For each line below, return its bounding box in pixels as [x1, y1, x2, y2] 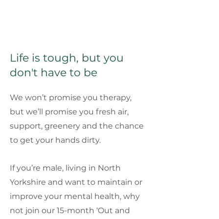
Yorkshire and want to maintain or [10, 177, 142, 187]
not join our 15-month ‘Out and [10, 206, 130, 215]
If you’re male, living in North [10, 163, 121, 173]
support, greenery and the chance [10, 121, 144, 131]
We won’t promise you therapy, [10, 93, 131, 102]
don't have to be [10, 66, 97, 79]
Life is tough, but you [10, 51, 124, 65]
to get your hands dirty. [10, 135, 103, 145]
